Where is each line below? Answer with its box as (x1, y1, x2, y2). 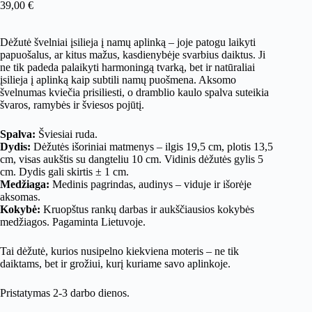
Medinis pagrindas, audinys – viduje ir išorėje (49, 178, 251, 190)
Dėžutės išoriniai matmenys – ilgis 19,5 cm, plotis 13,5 (31, 140, 273, 153)
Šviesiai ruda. (36, 127, 97, 140)
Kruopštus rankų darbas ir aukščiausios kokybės (40, 203, 254, 215)
